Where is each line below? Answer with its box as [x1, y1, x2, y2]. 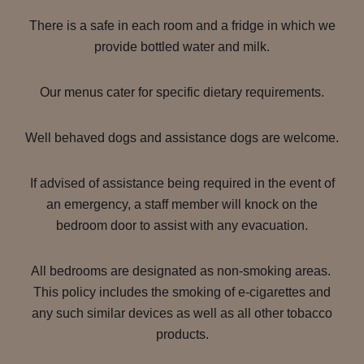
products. [155, 327, 209, 341]
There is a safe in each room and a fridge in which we [28, 19, 336, 32]
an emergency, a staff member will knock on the [46, 197, 318, 211]
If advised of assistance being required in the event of [29, 176, 335, 190]
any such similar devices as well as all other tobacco [32, 306, 332, 320]
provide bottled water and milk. [94, 40, 270, 54]
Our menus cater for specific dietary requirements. [40, 85, 324, 99]
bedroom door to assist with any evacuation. [56, 219, 308, 232]
